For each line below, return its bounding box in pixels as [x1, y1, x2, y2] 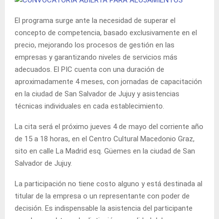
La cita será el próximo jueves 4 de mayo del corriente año [15, 122, 203, 131]
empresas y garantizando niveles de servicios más [15, 52, 177, 62]
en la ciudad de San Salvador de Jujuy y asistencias [15, 89, 179, 98]
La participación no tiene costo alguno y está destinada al [15, 179, 202, 188]
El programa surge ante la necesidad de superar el [15, 16, 175, 25]
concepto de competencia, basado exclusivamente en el [15, 28, 197, 37]
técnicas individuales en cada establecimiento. [15, 101, 164, 110]
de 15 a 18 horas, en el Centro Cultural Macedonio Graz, [15, 134, 195, 143]
